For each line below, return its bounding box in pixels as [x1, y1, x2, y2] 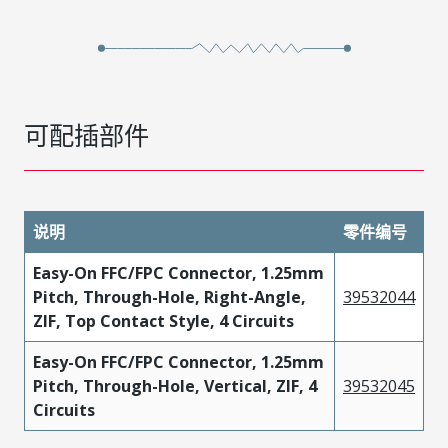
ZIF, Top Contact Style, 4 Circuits [33, 310, 294, 332]
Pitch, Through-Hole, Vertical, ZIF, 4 [33, 375, 317, 397]
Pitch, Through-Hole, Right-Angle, [33, 286, 306, 308]
